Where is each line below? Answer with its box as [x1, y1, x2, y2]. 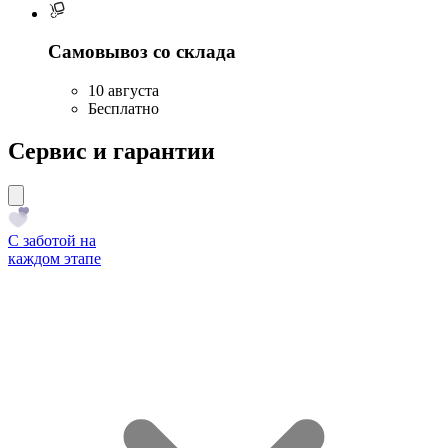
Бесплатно [88, 100, 159, 118]
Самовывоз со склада [48, 41, 236, 63]
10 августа [88, 82, 159, 100]
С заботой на [8, 231, 96, 249]
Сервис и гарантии [8, 137, 215, 164]
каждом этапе [8, 249, 101, 267]
